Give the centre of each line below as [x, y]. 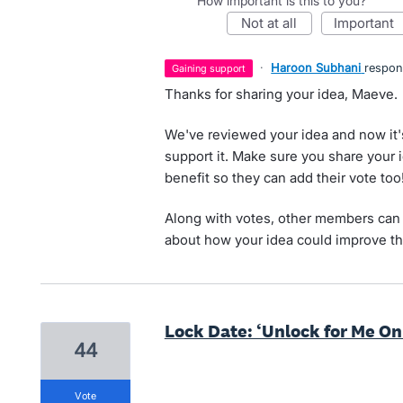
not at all [274, 23]
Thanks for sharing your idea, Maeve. [281, 94]
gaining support [213, 68]
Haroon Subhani [316, 67]
